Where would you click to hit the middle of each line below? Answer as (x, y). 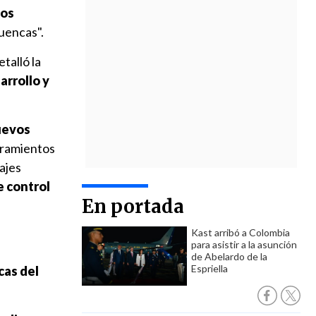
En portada (133, 206)
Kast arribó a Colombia (241, 232)
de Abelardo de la (229, 256)
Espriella (209, 268)
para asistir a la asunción (244, 244)
